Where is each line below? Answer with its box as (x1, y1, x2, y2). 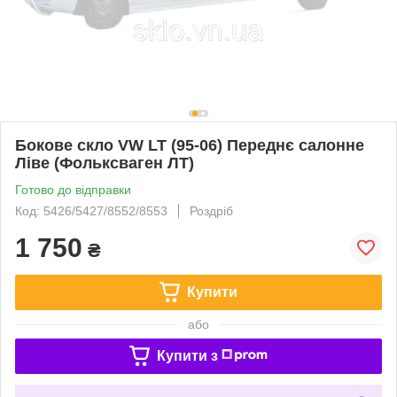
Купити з (156, 347, 218, 363)
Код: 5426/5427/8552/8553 (15, 203, 167, 218)
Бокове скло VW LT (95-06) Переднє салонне (15, 136, 364, 154)
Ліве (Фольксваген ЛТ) (15, 153, 194, 172)
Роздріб (190, 203, 233, 218)
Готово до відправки (15, 182, 131, 197)
